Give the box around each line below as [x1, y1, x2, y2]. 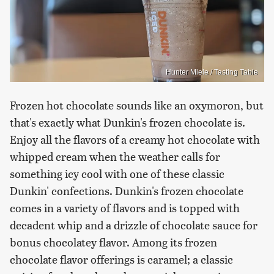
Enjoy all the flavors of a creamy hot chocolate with [10, 131, 260, 147]
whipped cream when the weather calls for [10, 148, 220, 164]
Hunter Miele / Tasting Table [166, 67, 258, 76]
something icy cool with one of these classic [10, 165, 224, 181]
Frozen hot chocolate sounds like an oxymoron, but [10, 97, 264, 113]
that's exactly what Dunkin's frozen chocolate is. [10, 114, 245, 130]
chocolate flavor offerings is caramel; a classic [10, 251, 233, 267]
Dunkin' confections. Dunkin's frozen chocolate [10, 182, 243, 198]
